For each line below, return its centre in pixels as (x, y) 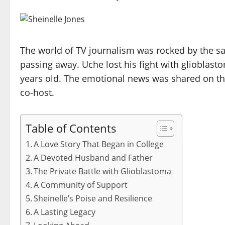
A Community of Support (81, 185)
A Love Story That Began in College (99, 144)
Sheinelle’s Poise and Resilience (93, 199)
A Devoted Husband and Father (93, 158)
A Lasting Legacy (65, 212)
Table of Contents (71, 128)
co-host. (37, 93)
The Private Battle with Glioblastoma (103, 172)
